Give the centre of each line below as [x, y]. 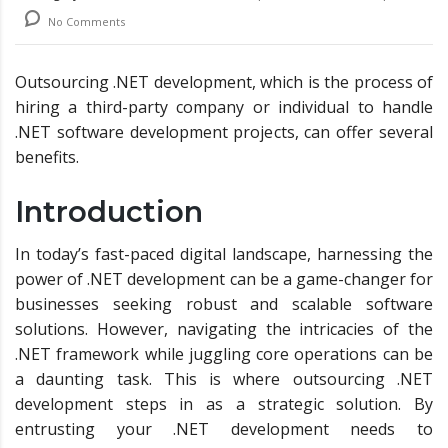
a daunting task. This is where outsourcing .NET [224, 379]
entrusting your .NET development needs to [224, 429]
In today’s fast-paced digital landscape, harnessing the [224, 254]
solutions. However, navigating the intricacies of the [224, 329]
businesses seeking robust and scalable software [224, 304]
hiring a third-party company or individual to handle [224, 107]
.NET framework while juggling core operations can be [224, 354]
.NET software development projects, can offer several [224, 132]
